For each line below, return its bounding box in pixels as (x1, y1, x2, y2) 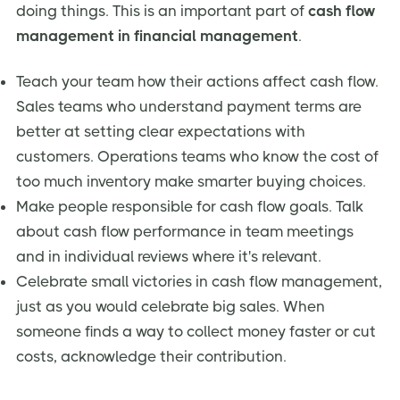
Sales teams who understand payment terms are (16, 97, 362, 116)
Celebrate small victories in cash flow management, (16, 272, 382, 291)
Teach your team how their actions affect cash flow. (16, 72, 379, 91)
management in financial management (16, 26, 298, 45)
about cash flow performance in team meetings (16, 222, 354, 241)
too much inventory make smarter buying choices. (16, 172, 366, 191)
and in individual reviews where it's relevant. (16, 247, 321, 266)
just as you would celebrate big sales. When (16, 297, 325, 316)
